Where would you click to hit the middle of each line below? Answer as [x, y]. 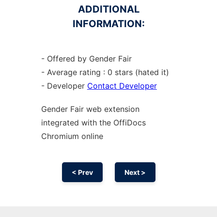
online [92, 136]
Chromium [61, 136]
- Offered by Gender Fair [86, 59]
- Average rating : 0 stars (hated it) [105, 72]
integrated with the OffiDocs [93, 123]
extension [122, 109]
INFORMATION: [108, 24]
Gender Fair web [72, 109]
